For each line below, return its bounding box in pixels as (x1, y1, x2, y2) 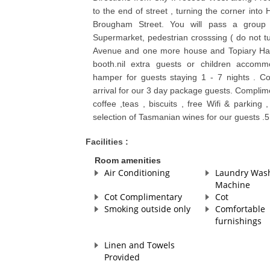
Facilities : (85, 137, 128, 147)
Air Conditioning (104, 167, 170, 179)
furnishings (215, 215, 262, 227)
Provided (104, 251, 140, 263)
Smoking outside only (104, 203, 190, 215)
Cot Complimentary (104, 191, 182, 203)
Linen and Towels (104, 239, 175, 251)
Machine (215, 179, 250, 191)
